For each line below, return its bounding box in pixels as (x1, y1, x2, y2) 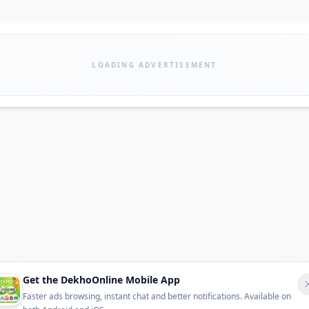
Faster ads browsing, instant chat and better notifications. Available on (23, 290, 291, 302)
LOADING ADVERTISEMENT (92, 59, 217, 70)
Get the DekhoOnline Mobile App (23, 273, 180, 286)
